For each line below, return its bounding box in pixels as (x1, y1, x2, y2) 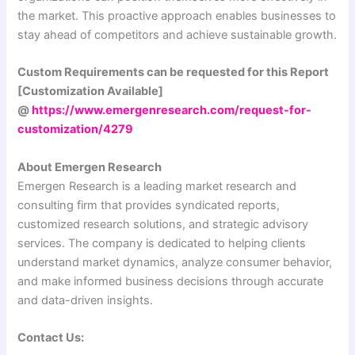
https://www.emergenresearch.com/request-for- (32, 103, 312, 118)
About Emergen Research (17, 159, 162, 174)
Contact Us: (17, 330, 85, 345)
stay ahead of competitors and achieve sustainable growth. (17, 28, 338, 43)
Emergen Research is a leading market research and (17, 178, 297, 193)
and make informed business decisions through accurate (17, 273, 324, 288)
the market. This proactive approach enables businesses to (17, 9, 337, 24)
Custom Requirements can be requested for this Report (17, 65, 330, 80)
